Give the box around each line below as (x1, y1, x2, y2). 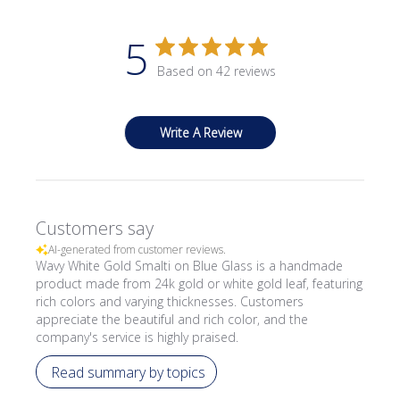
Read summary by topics (51, 362, 206, 382)
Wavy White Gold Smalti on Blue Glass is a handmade (36, 257, 344, 274)
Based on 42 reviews (157, 62, 276, 79)
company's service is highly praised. (36, 329, 239, 346)
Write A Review (159, 124, 242, 141)
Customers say (36, 216, 154, 240)
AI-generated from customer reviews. (48, 242, 227, 257)
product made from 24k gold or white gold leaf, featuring (36, 275, 363, 292)
